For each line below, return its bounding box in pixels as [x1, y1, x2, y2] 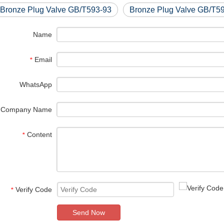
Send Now [72, 208, 105, 216]
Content [27, 130, 52, 138]
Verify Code [15, 185, 52, 193]
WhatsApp [19, 80, 52, 88]
